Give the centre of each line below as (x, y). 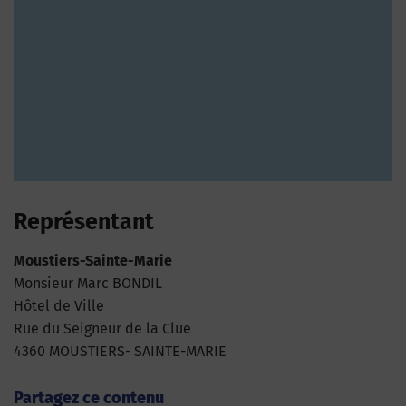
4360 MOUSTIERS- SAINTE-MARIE (120, 351)
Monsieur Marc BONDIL (88, 283)
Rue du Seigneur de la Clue (102, 329)
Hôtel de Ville (59, 306)
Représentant (84, 222)
